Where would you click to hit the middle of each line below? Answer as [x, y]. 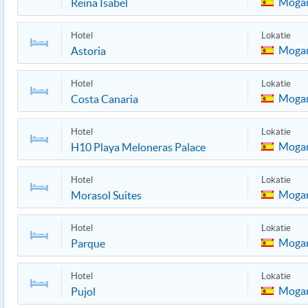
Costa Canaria [104, 99]
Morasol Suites [106, 195]
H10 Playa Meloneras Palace [138, 147]
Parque [88, 243]
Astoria [88, 51]
